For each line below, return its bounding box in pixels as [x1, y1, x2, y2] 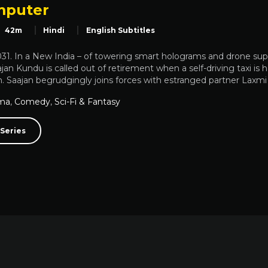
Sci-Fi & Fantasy [54, 96, 120, 107]
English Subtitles [86, 26, 155, 35]
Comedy [14, 96, 50, 107]
